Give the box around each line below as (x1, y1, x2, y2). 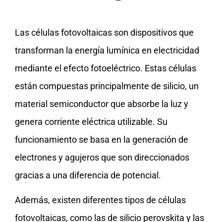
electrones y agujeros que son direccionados (15, 152, 189, 163)
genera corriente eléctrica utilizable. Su (15, 116, 167, 127)
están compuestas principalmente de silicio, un (15, 81, 199, 91)
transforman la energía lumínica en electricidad (15, 45, 199, 55)
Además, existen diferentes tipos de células (15, 195, 186, 206)
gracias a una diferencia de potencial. (15, 170, 161, 180)
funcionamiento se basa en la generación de (15, 134, 188, 145)
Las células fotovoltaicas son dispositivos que (15, 27, 194, 38)
